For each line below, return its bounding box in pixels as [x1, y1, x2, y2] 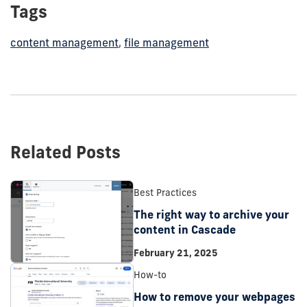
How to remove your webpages [134, 290, 295, 304]
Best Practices [134, 186, 197, 198]
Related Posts [10, 142, 121, 163]
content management [10, 36, 119, 50]
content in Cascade [134, 222, 236, 236]
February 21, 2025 [134, 246, 218, 259]
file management [124, 36, 209, 50]
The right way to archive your [134, 207, 289, 221]
